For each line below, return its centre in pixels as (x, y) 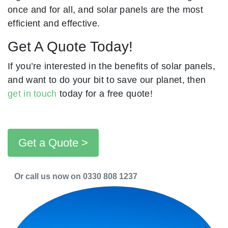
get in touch (32, 94)
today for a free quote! (105, 94)
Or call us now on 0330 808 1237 (76, 177)
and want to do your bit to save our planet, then (107, 80)
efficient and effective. (54, 23)
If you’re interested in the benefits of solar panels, (111, 66)
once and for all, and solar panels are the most (106, 10)
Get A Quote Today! (70, 47)
